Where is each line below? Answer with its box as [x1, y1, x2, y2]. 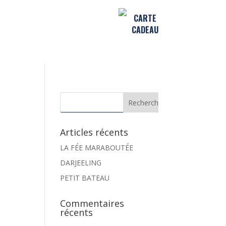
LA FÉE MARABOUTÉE [60, 142, 134, 152]
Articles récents [60, 126, 129, 138]
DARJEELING [60, 157, 102, 167]
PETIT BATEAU [60, 173, 110, 183]
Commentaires [60, 197, 125, 209]
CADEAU [131, 24, 158, 36]
